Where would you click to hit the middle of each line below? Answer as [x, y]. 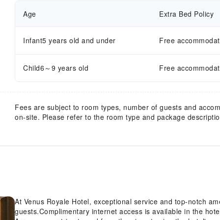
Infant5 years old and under [69, 40]
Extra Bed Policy [187, 14]
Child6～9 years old [56, 68]
